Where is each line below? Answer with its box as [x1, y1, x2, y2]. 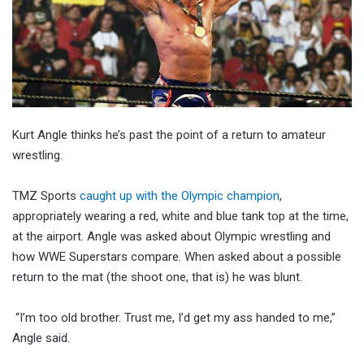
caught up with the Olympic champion [80, 188, 279, 204]
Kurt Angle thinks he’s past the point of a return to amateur [12, 128, 326, 143]
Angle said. [12, 331, 70, 346]
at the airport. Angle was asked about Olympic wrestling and [12, 229, 331, 245]
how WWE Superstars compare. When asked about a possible [12, 249, 341, 265]
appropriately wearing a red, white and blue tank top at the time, [12, 209, 349, 224]
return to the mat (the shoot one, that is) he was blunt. [12, 270, 302, 285]
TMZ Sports [12, 188, 80, 204]
